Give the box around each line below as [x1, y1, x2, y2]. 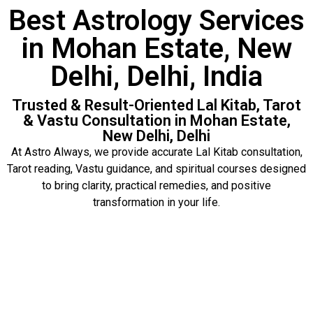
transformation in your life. [93, 196, 220, 209]
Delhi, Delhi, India [50, 60, 263, 93]
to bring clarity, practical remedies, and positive [42, 179, 271, 192]
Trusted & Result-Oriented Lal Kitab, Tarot [12, 96, 301, 114]
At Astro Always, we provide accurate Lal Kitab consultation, [10, 145, 303, 159]
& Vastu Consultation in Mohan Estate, [22, 112, 291, 129]
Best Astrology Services [8, 4, 305, 37]
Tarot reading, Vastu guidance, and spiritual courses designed [7, 162, 306, 175]
